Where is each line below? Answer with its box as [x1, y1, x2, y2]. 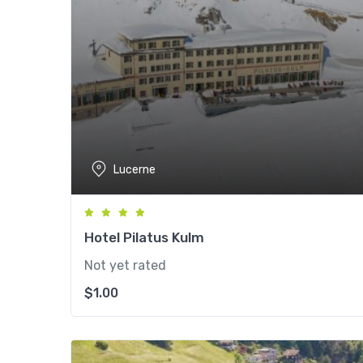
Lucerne [113, 162, 156, 177]
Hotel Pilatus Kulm [84, 229, 204, 246]
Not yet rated [84, 258, 166, 273]
